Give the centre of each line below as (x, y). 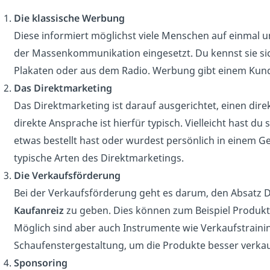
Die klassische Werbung (69, 18)
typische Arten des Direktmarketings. (99, 158)
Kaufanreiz (39, 210)
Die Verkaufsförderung (67, 175)
